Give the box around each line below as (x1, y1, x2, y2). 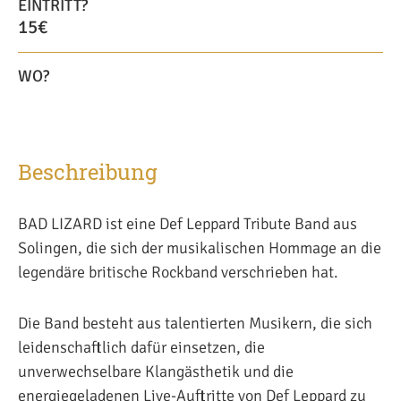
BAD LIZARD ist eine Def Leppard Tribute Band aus (18, 214, 357, 234)
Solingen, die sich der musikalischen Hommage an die (18, 238, 381, 258)
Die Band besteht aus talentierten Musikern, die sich (18, 313, 372, 333)
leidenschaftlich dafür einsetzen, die (18, 337, 265, 357)
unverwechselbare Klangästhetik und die (18, 362, 294, 381)
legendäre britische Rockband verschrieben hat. (18, 262, 338, 282)
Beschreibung (18, 158, 158, 186)
